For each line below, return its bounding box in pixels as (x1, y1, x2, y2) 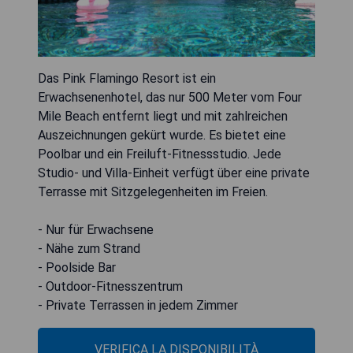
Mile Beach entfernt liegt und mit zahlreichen (38, 108, 288, 124)
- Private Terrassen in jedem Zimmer (38, 297, 238, 313)
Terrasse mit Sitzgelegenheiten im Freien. (38, 184, 268, 199)
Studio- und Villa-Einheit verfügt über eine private (38, 165, 310, 180)
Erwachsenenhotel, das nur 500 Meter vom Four (38, 89, 302, 105)
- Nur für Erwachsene (38, 221, 154, 237)
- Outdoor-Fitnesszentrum (38, 278, 183, 294)
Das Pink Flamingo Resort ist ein (38, 70, 216, 86)
